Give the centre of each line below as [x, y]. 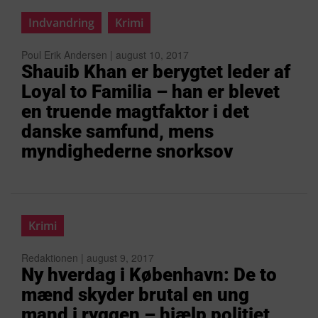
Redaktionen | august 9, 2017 [88, 258]
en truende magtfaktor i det [135, 111]
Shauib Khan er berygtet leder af [156, 72]
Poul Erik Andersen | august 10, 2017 [105, 55]
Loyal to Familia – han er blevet [150, 92]
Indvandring [61, 23]
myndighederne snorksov [127, 151]
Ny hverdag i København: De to [149, 275]
